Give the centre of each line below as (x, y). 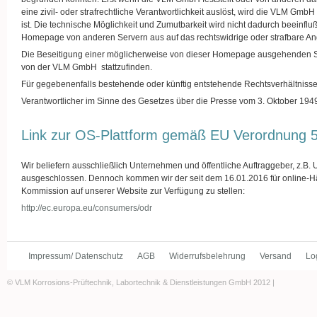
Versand (276, 256)
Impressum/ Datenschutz (76, 256)
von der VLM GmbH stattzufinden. (87, 67)
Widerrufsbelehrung (207, 256)
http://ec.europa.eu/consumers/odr (87, 208)
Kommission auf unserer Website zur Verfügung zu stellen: (133, 191)
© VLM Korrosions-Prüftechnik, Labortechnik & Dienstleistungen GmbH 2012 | (141, 283)
